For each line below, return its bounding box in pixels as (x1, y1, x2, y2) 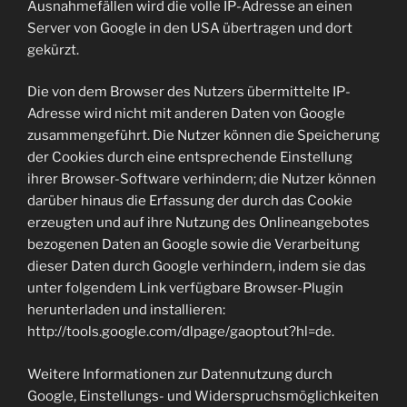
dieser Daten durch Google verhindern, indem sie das (27, 258, 366, 274)
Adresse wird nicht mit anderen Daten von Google (27, 105, 345, 122)
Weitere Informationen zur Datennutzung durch (27, 365, 333, 382)
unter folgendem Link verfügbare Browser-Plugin (27, 280, 343, 296)
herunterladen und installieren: (27, 302, 225, 318)
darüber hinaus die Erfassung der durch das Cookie (27, 193, 352, 209)
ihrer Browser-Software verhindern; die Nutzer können (27, 171, 376, 187)
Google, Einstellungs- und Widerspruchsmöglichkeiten (27, 387, 379, 404)
